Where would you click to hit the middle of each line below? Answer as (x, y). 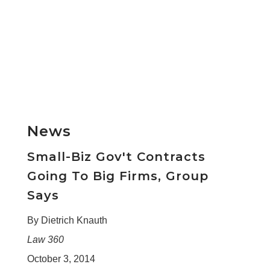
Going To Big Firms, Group (118, 176)
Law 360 (45, 239)
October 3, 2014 (61, 259)
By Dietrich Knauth (67, 220)
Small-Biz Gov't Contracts (116, 156)
